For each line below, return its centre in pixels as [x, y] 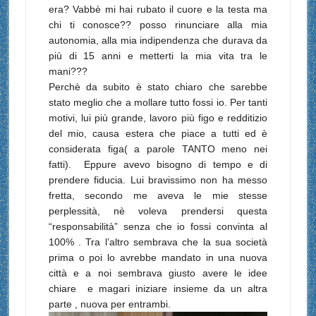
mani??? [68, 72]
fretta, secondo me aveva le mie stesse [158, 196]
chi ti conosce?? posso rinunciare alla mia [158, 25]
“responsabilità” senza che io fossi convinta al [158, 227]
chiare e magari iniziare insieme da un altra [158, 289]
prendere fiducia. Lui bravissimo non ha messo [158, 180]
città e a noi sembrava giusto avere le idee [158, 273]
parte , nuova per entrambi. [109, 304]
